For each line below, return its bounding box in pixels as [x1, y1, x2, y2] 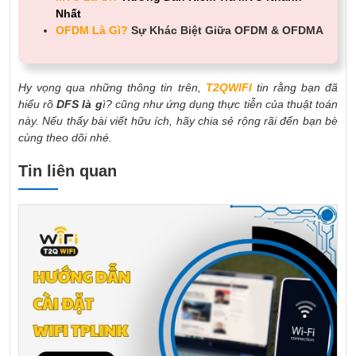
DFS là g [53, 97, 103, 110]
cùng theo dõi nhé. [18, 130, 112, 144]
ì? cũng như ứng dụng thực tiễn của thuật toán [102, 97, 339, 110]
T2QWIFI [205, 80, 252, 94]
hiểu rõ [18, 97, 54, 110]
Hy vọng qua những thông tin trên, [18, 80, 206, 94]
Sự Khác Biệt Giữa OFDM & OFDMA [128, 23, 323, 37]
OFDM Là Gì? [56, 23, 128, 37]
